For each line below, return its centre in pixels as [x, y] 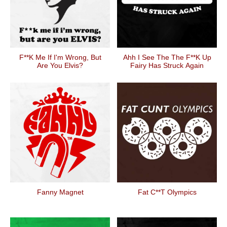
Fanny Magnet [60, 192]
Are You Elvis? [60, 65]
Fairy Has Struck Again [167, 65]
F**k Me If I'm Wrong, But [60, 57]
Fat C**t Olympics [167, 192]
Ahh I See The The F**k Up [167, 57]
